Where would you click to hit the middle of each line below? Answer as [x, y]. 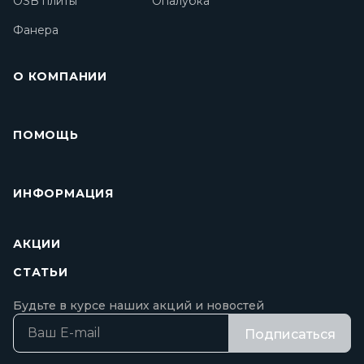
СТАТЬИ [41, 272]
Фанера [36, 30]
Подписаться [290, 334]
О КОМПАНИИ [60, 76]
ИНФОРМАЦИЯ [63, 193]
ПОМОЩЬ [46, 135]
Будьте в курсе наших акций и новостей [139, 305]
